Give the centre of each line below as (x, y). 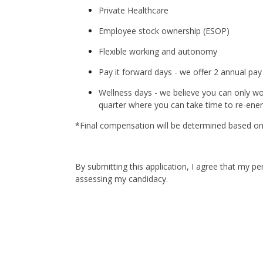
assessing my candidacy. (122, 179)
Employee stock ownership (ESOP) (164, 31)
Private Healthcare (134, 10)
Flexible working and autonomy (158, 51)
